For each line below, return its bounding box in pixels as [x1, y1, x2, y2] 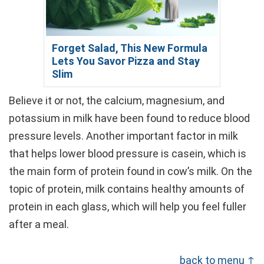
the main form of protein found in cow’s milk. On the [9, 164, 252, 177]
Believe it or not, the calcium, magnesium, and [9, 94, 225, 107]
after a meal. [9, 217, 69, 230]
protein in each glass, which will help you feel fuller [9, 200, 246, 213]
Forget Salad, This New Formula [52, 41, 207, 54]
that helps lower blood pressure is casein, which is [9, 147, 246, 160]
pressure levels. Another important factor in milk [9, 129, 238, 142]
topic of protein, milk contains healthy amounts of [9, 182, 245, 195]
